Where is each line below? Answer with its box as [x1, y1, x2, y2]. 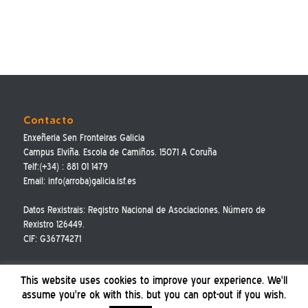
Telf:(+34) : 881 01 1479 [23, 162, 108, 173]
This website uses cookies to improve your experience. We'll [21, 274, 287, 287]
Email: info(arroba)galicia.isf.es [23, 176, 136, 187]
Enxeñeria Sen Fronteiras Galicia [23, 133, 144, 144]
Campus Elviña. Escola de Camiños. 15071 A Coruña [23, 147, 217, 158]
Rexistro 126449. [23, 219, 85, 230]
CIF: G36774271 [23, 234, 81, 245]
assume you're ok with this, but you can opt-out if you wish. [22, 289, 286, 301]
